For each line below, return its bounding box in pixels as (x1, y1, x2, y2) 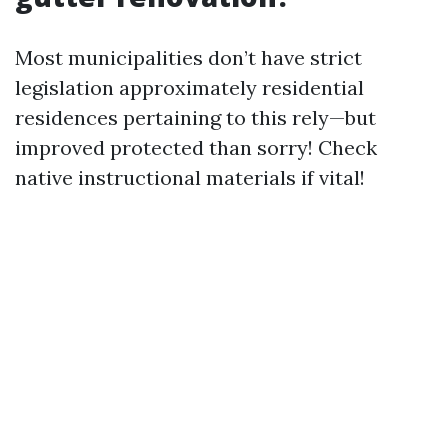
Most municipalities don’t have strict (15, 45, 362, 71)
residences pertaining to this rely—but (15, 105, 376, 131)
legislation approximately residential (15, 75, 364, 101)
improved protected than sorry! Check (15, 135, 377, 161)
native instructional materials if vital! (15, 165, 365, 191)
